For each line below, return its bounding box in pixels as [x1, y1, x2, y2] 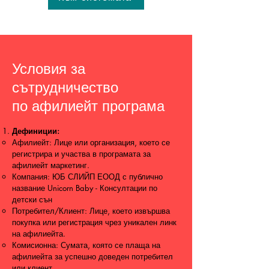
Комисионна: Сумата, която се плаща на [12, 240, 160, 250]
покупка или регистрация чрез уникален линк [12, 217, 177, 228]
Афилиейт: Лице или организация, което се [12, 137, 170, 148]
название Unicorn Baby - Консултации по [12, 183, 157, 193]
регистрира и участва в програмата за [12, 148, 151, 159]
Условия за [12, 59, 85, 78]
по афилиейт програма [12, 97, 165, 115]
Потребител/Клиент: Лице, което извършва [12, 205, 170, 216]
